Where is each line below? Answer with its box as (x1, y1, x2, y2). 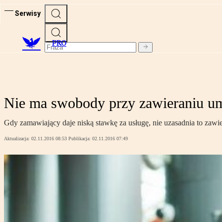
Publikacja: (68, 136, 92, 142)
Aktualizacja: (4, 136, 31, 142)
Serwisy (15, 9, 41, 17)
